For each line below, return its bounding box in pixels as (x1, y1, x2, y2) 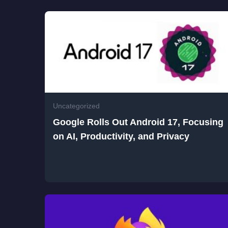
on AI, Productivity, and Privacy (53, 131, 189, 141)
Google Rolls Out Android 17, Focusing (53, 117, 223, 127)
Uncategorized (53, 101, 100, 110)
